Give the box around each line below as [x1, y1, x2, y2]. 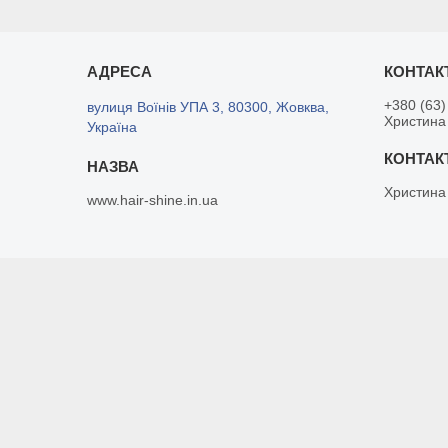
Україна [87, 119, 138, 136]
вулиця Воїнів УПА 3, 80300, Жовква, [87, 99, 330, 116]
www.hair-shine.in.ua [87, 192, 219, 209]
